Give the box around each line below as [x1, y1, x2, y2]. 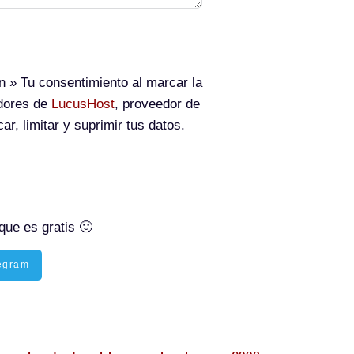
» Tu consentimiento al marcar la [6, 75, 202, 90]
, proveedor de [115, 96, 200, 111]
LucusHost [51, 96, 115, 111]
